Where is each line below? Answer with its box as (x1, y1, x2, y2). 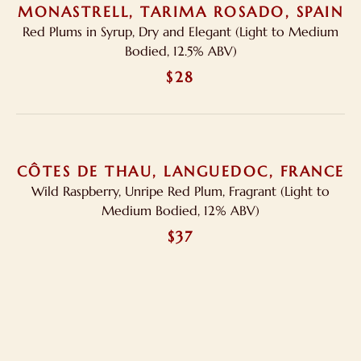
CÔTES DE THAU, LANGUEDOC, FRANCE (16, 162, 345, 180)
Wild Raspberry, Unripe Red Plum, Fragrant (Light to (31, 183, 330, 199)
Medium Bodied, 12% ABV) (102, 202, 259, 218)
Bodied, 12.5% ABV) (124, 43, 237, 59)
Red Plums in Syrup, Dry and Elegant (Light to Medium (23, 23, 338, 39)
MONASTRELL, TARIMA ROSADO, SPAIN (18, 2, 343, 21)
